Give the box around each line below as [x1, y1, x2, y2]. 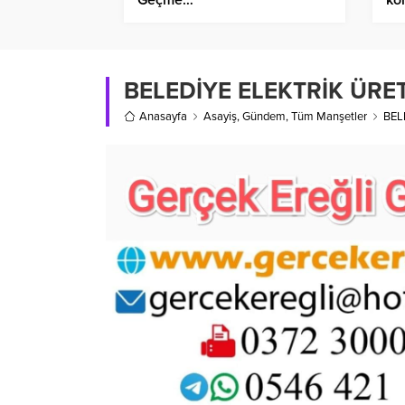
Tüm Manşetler [291, 108, 367, 124]
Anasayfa [139, 108, 187, 124]
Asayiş [203, 108, 237, 124]
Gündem [242, 108, 286, 124]
